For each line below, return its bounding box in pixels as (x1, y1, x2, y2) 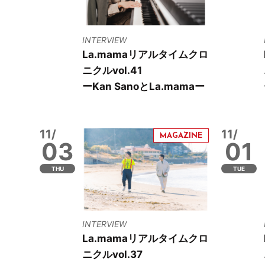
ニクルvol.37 (82, 248, 143, 260)
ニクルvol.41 (82, 64, 143, 77)
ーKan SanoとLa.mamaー (82, 80, 205, 93)
